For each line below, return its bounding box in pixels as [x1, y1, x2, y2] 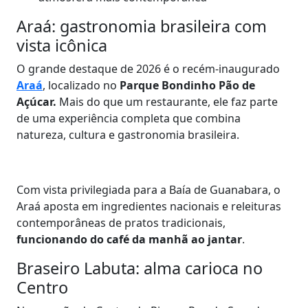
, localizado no [43, 78, 120, 93]
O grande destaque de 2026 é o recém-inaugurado [16, 61, 280, 76]
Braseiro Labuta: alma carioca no [16, 257, 263, 279]
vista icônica [16, 34, 107, 56]
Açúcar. [16, 94, 59, 109]
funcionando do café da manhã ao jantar [16, 232, 242, 247]
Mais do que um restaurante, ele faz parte [59, 94, 278, 109]
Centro [16, 276, 68, 298]
